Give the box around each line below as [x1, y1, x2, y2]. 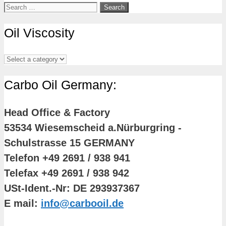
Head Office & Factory [4, 106, 110, 118]
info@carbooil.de [41, 197, 124, 209]
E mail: [4, 197, 41, 209]
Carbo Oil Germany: [4, 78, 117, 92]
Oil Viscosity [4, 25, 75, 40]
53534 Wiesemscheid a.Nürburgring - [4, 122, 182, 133]
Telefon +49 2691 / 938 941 [4, 152, 130, 163]
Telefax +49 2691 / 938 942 [4, 167, 129, 179]
